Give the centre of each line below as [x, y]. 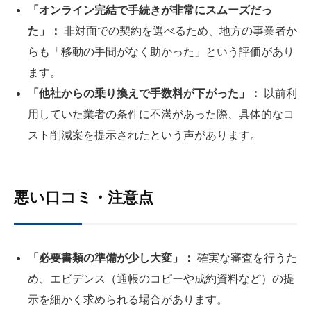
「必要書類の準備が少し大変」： [111, 258]
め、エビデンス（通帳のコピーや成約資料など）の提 [161, 278]
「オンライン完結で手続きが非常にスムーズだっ [150, 10]
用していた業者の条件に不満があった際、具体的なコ [161, 114]
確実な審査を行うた [246, 258]
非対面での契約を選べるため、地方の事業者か [179, 31]
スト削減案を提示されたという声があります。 [144, 135]
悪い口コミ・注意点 [84, 197]
